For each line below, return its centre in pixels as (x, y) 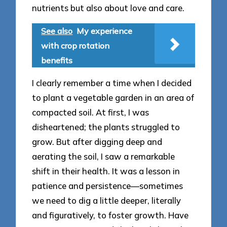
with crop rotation (75, 45)
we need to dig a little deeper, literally (107, 201)
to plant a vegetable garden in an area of (113, 98)
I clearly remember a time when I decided (112, 83)
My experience (105, 31)
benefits (57, 60)
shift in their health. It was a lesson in (106, 171)
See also (57, 31)
